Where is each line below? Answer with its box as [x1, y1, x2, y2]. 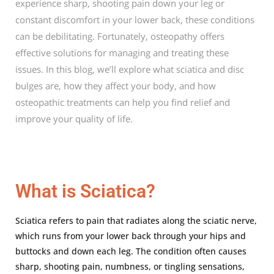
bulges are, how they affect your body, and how [15, 80, 216, 92]
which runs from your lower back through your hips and [15, 230, 246, 242]
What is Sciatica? [15, 180, 155, 202]
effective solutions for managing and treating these [15, 46, 229, 59]
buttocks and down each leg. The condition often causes [15, 245, 246, 257]
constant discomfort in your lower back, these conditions [15, 13, 254, 26]
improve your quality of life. [15, 113, 133, 125]
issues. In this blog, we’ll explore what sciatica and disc [15, 63, 244, 75]
